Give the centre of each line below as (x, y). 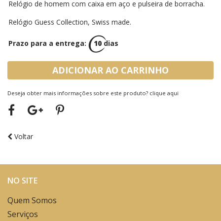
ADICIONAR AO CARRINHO (110, 70)
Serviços (23, 214)
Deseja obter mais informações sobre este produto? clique (87, 93)
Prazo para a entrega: (48, 43)
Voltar (23, 136)
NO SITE (22, 180)
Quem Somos (32, 200)
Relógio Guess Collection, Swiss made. (70, 22)
